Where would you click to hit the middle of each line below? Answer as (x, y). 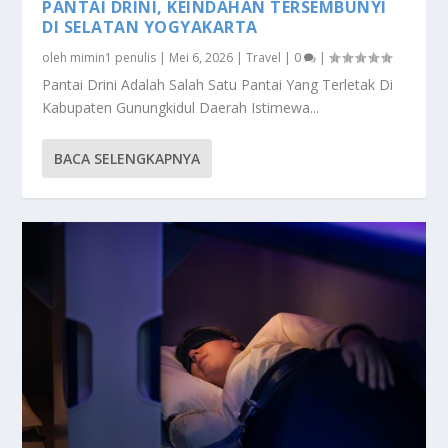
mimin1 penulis (113, 57)
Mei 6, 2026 (201, 57)
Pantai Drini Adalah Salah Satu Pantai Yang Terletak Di (218, 84)
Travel (264, 57)
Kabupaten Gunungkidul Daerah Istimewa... (181, 107)
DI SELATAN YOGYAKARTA (150, 26)
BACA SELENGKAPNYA (127, 158)
